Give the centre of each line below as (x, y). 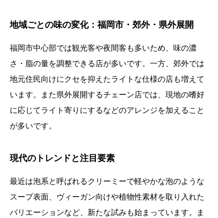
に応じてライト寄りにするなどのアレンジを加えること (107, 110)
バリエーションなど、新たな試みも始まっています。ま (107, 213)
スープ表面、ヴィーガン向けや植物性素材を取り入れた (107, 197)
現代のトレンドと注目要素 (62, 158)
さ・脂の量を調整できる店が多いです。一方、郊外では (107, 64)
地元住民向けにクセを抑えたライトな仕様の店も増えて (107, 79)
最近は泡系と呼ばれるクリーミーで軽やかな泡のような (107, 182)
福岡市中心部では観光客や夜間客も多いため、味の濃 (103, 48)
